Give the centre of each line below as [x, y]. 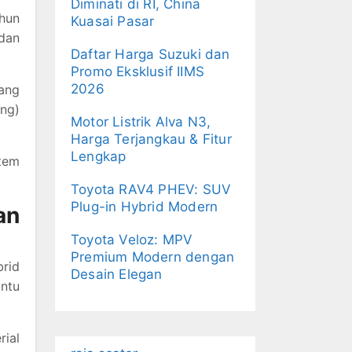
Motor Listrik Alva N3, [141, 122]
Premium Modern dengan [153, 257]
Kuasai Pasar [113, 21]
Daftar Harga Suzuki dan [150, 54]
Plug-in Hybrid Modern [145, 207]
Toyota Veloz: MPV [132, 240]
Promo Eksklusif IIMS [137, 71]
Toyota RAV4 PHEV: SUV [151, 189]
